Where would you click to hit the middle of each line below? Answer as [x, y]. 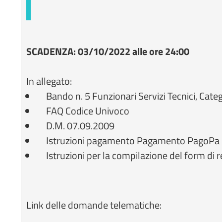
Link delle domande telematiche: [94, 205]
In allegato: [49, 81]
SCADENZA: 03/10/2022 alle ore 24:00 [108, 51]
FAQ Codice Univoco [88, 111]
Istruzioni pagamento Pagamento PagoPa [133, 140]
